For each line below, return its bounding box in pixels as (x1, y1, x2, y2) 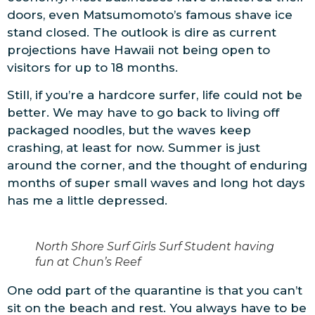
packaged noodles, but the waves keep (7, 123, 251, 138)
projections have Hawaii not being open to (7, 42, 270, 57)
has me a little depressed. (7, 193, 167, 208)
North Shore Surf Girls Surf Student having (35, 240, 274, 254)
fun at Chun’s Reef (35, 255, 141, 269)
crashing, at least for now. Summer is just (7, 141, 260, 155)
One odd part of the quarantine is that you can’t (7, 283, 302, 298)
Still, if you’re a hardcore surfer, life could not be (7, 88, 302, 103)
